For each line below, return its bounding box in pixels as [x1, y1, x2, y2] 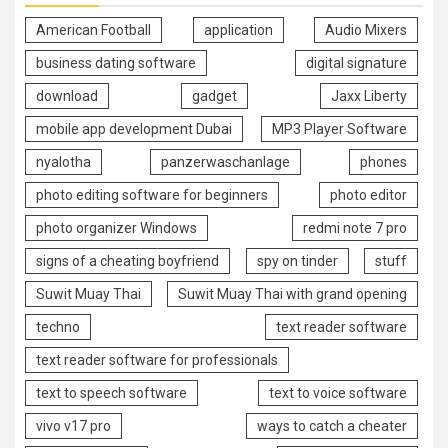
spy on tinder [256, 252, 338, 269]
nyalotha [36, 153, 91, 170]
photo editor [330, 186, 407, 203]
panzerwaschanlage [161, 153, 290, 170]
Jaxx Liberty [331, 87, 407, 104]
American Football [36, 21, 151, 38]
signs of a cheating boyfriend [36, 252, 219, 269]
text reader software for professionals [36, 351, 278, 368]
